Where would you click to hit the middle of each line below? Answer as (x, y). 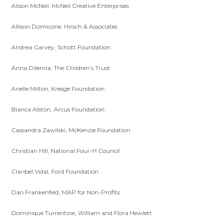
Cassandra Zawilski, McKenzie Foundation (71, 130)
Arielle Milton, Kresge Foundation (58, 88)
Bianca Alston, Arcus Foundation (58, 109)
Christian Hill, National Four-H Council (66, 150)
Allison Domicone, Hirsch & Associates (65, 26)
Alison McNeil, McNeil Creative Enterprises (70, 5)
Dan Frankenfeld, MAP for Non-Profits (66, 192)
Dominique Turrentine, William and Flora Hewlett (82, 213)
